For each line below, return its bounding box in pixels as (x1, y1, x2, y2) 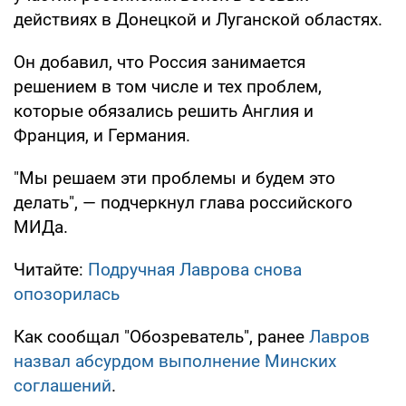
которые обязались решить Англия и (14, 100, 314, 121)
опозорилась (14, 283, 120, 304)
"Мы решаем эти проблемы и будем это (14, 167, 335, 188)
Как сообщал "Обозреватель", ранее (14, 325, 309, 347)
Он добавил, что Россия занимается (14, 51, 305, 72)
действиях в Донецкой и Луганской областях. (14, 8, 382, 30)
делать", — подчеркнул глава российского (14, 191, 353, 213)
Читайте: (14, 258, 88, 280)
